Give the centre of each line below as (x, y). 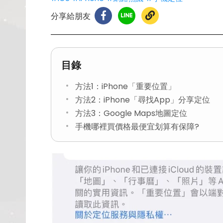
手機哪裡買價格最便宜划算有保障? (137, 127)
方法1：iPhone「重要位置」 (125, 86)
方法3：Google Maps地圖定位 (131, 113)
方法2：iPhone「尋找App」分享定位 (143, 100)
